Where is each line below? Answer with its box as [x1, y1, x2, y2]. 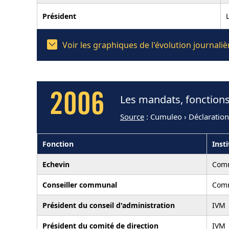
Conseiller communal [42, 179, 117, 190]
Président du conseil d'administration [42, 200, 175, 210]
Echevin [42, 159, 70, 169]
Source [120, 111, 144, 122]
